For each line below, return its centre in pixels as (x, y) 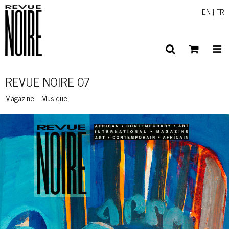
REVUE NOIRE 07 (48, 82)
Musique (54, 98)
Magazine (20, 98)
